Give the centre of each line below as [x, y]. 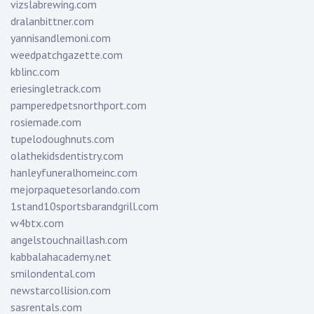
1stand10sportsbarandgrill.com [84, 206]
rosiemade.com [46, 122]
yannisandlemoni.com [61, 38]
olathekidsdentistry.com [67, 156]
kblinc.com [35, 72]
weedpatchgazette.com [67, 55]
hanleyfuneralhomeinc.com [74, 173]
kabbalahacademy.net [61, 257]
